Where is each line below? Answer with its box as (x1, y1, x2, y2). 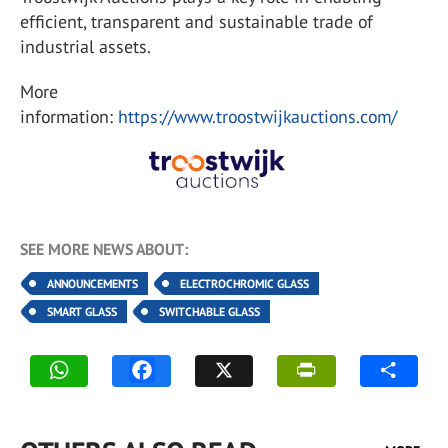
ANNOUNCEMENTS (47, 275, 138, 291)
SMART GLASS (47, 303, 117, 319)
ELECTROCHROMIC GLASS (180, 275, 309, 291)
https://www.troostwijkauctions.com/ (118, 105, 397, 129)
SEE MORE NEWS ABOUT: (20, 238, 188, 259)
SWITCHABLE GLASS (159, 303, 260, 319)
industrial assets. (20, 35, 151, 59)
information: (20, 105, 118, 129)
